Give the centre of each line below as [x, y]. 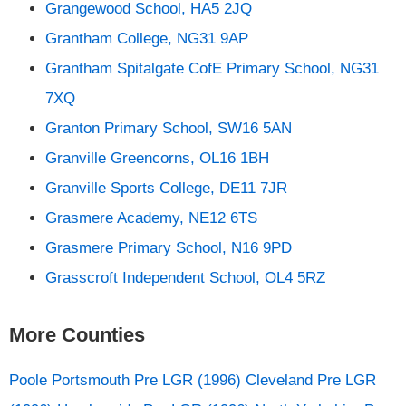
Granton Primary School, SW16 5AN [169, 129]
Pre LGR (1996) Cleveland [223, 381]
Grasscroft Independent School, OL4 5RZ [185, 278]
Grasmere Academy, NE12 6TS [151, 218]
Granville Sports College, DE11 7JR [166, 188]
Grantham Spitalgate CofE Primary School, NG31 [212, 69]
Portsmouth [91, 381]
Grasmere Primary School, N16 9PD [169, 248]
